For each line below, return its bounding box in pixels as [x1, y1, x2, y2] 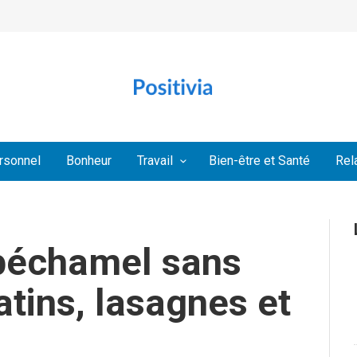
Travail [137, 153, 174, 169]
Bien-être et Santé [208, 153, 310, 169]
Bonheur [66, 153, 112, 169]
